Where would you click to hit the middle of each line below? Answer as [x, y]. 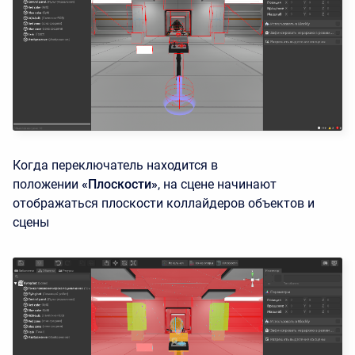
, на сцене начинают [217, 185]
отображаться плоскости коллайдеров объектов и [164, 204]
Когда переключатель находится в [115, 166]
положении [46, 185]
